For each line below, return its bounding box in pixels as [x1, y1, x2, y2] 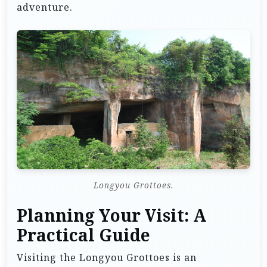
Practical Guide [17, 225, 150, 247]
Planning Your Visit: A [17, 205, 206, 227]
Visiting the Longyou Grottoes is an [17, 251, 197, 265]
